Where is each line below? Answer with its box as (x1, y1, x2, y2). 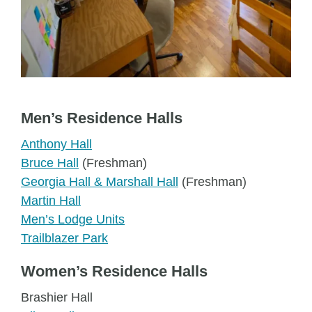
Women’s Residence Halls (21, 263, 208, 280)
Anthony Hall (21, 137, 92, 151)
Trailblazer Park (21, 231, 108, 245)
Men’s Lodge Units (21, 212, 125, 226)
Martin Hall (21, 194, 81, 208)
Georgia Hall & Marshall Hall (21, 175, 178, 189)
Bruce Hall (21, 156, 79, 170)
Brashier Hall (21, 290, 93, 304)
